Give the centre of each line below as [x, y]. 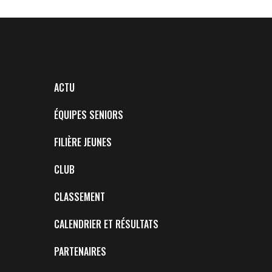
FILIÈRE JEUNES [83, 142]
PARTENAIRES [80, 251]
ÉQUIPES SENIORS [88, 115]
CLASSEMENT [79, 197]
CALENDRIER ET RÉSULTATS [106, 224]
